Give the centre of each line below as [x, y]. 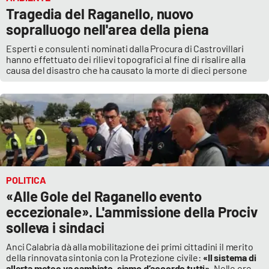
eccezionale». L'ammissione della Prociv [132, 212]
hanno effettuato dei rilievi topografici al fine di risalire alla [126, 59]
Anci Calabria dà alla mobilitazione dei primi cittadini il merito [130, 247]
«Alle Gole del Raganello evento [104, 196]
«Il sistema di [229, 258]
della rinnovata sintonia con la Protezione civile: [104, 258]
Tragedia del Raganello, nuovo [100, 14]
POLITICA [26, 180]
